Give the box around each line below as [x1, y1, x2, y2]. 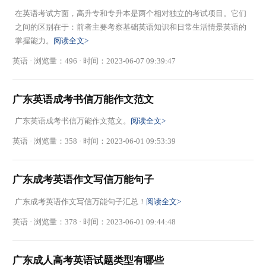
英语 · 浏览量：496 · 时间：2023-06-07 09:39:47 [12, 56, 176, 66]
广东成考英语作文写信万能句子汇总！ [14, 197, 146, 206]
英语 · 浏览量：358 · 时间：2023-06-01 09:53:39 [12, 137, 176, 146]
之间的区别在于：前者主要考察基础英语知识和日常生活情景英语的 [14, 22, 246, 31]
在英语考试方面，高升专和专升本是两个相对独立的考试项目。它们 [14, 8, 246, 18]
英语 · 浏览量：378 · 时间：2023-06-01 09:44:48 [12, 217, 176, 226]
